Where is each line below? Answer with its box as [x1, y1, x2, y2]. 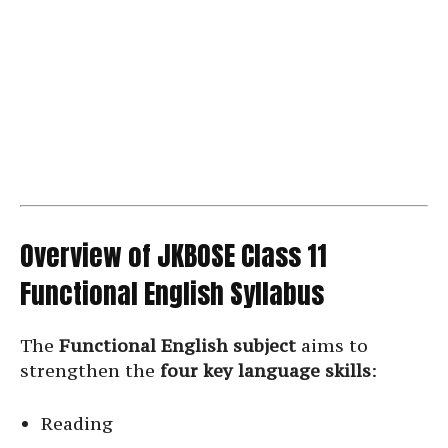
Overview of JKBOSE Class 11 [20, 235, 327, 277]
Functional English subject [59, 334, 296, 358]
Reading [41, 412, 113, 436]
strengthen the [20, 359, 160, 383]
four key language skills [160, 359, 371, 383]
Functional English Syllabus [20, 273, 324, 315]
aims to [296, 334, 368, 358]
